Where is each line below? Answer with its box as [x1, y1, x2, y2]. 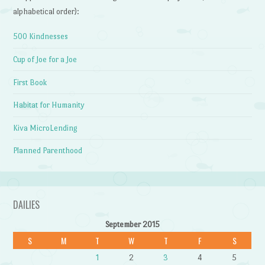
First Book [13, 77, 47, 87]
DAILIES [13, 197, 40, 212]
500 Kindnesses [13, 32, 69, 41]
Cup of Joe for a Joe [13, 55, 77, 64]
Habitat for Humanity [13, 101, 85, 110]
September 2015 [105, 219, 160, 229]
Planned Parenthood [13, 146, 83, 156]
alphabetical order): [13, 7, 80, 16]
